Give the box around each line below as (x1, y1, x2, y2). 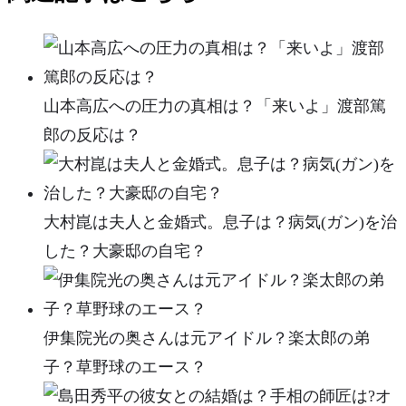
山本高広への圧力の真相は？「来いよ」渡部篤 (43, 96, 386, 115)
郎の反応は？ (43, 125, 141, 144)
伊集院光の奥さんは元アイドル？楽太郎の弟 (43, 328, 370, 347)
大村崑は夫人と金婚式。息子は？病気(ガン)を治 (43, 212, 397, 231)
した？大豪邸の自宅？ (43, 241, 207, 260)
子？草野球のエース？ (43, 357, 207, 376)
